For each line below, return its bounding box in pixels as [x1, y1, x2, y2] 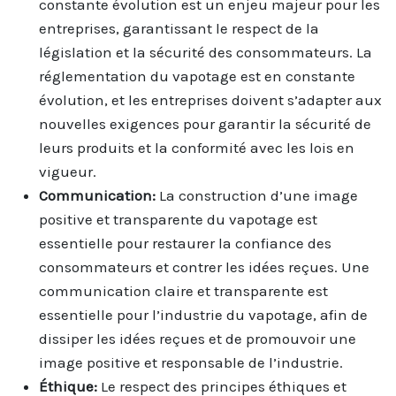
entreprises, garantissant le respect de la [39, 19, 319, 37]
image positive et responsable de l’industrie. [39, 353, 343, 371]
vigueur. [39, 162, 96, 180]
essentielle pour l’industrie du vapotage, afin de [39, 305, 368, 324]
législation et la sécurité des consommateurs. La [39, 42, 372, 61]
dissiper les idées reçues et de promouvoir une [39, 329, 356, 347]
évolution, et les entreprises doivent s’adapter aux [39, 90, 382, 109]
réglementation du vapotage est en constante [39, 66, 355, 85]
